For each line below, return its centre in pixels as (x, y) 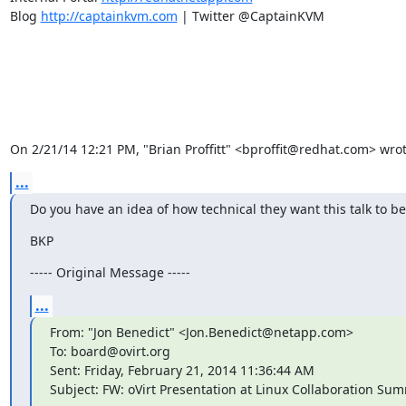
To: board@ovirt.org (110, 351)
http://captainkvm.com (109, 15)
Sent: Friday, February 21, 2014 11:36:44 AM (182, 370)
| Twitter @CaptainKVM (251, 15)
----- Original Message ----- (110, 272)
